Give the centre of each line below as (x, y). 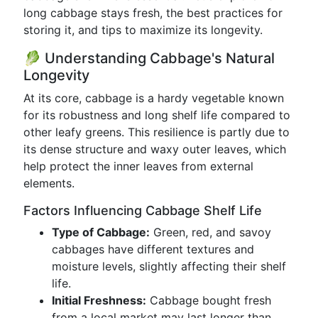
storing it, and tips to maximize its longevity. (143, 30)
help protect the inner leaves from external (138, 166)
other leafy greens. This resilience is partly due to (157, 132)
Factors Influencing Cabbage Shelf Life (143, 210)
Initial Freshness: (99, 300)
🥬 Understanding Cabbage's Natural (149, 58)
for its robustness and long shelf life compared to (157, 115)
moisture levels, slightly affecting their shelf (169, 266)
